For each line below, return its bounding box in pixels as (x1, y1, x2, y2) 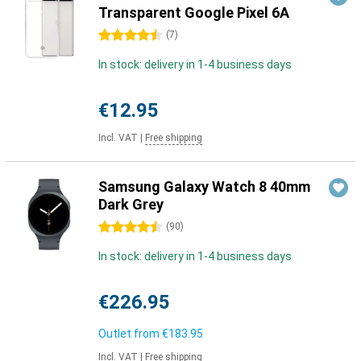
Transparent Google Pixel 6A (98, 4, 289, 21)
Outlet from (98, 327, 162, 340)
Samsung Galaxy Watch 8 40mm (98, 178, 310, 195)
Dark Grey (98, 196, 164, 213)
